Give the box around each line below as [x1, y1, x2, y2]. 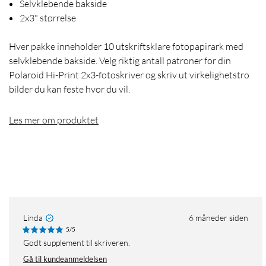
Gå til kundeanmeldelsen [23, 254, 107, 264]
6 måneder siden [189, 213, 248, 223]
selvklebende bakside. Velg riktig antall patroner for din [9, 55, 231, 67]
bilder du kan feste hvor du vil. [9, 83, 130, 96]
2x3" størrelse [20, 12, 76, 24]
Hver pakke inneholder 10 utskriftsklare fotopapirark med [9, 40, 243, 53]
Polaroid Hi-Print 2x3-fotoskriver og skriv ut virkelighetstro [9, 69, 249, 81]
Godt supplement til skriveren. [29, 237, 130, 248]
